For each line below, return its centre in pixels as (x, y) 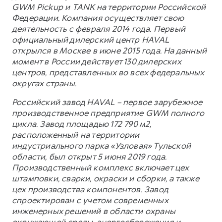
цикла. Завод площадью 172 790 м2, (82, 124)
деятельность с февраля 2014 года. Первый (99, 29)
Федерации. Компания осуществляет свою (98, 18)
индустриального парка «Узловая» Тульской (102, 146)
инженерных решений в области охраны (94, 211)
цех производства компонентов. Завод (90, 190)
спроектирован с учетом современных (90, 200)
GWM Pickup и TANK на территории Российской (109, 7)
